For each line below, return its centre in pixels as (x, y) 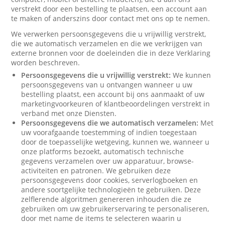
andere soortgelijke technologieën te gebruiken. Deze (111, 190)
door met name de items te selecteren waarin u (101, 218)
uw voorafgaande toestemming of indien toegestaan (109, 132)
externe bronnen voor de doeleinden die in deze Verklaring (111, 53)
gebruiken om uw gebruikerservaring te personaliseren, (115, 209)
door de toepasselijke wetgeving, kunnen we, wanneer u (116, 142)
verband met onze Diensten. (69, 113)
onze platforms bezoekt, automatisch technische (103, 151)
